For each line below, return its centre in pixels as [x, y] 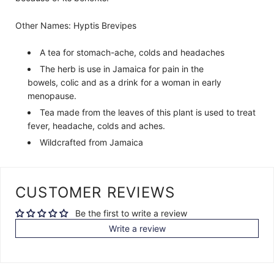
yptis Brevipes [108, 25]
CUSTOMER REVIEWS [95, 193]
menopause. [52, 96]
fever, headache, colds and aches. [96, 126]
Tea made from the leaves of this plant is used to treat [148, 113]
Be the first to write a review [131, 213]
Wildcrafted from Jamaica [91, 143]
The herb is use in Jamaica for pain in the [122, 69]
